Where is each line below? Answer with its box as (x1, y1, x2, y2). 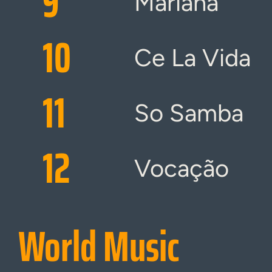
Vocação (134, 154, 229, 183)
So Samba (134, 98, 243, 127)
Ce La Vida (134, 43, 251, 72)
